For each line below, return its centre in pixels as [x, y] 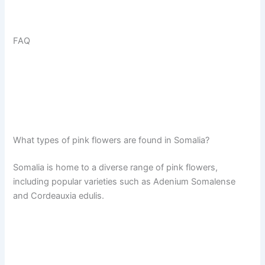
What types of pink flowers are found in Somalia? [112, 140]
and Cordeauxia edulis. [59, 196]
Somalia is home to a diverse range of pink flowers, [116, 168]
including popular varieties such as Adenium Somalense [125, 182]
